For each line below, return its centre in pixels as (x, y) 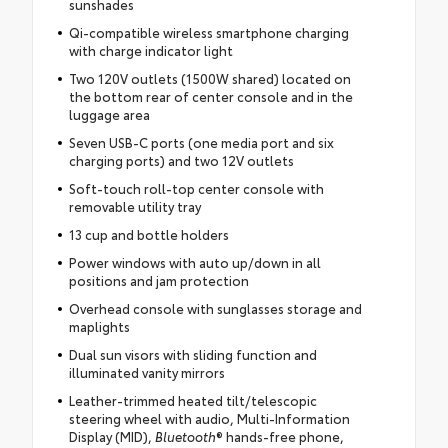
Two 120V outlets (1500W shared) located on (209, 77)
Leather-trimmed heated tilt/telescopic (192, 399)
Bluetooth (185, 435)
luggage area (109, 113)
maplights (99, 325)
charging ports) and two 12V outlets (181, 159)
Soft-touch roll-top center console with (196, 187)
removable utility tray (134, 205)
